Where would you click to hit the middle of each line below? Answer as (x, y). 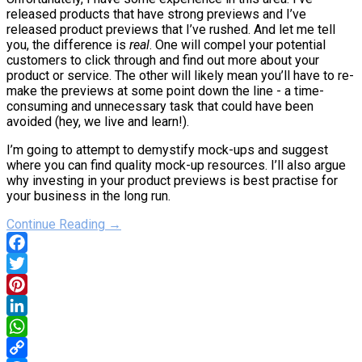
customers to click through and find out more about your (163, 60)
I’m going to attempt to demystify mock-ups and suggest (167, 149)
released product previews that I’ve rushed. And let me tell (171, 29)
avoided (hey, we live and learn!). (98, 121)
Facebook (34, 263)
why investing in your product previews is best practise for (172, 180)
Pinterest (33, 305)
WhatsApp (36, 347)
